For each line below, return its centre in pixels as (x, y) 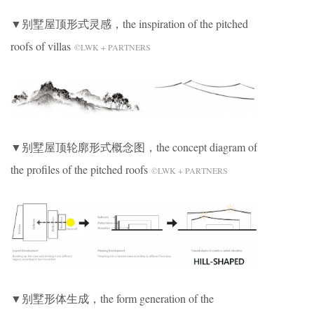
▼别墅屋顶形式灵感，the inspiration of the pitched (129, 23)
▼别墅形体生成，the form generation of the (112, 298)
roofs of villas (42, 46)
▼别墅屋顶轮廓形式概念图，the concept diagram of (134, 146)
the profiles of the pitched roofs (81, 169)
